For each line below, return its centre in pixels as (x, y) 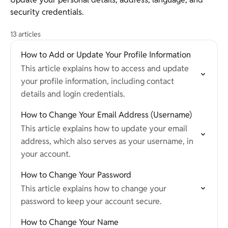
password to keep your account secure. (91, 201)
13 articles (25, 34)
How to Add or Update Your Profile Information (106, 55)
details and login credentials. (73, 94)
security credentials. (47, 12)
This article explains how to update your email (104, 129)
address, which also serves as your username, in (107, 141)
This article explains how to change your (94, 189)
